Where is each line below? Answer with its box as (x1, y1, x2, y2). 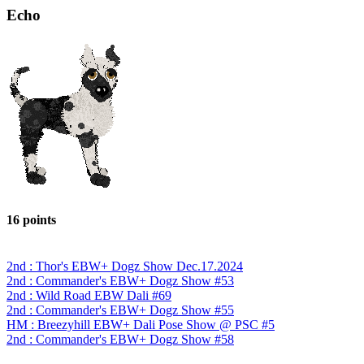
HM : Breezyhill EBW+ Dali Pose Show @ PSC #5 (6, 318, 275, 332)
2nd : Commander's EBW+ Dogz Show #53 (6, 274, 234, 288)
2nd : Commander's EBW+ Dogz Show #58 (6, 332, 234, 347)
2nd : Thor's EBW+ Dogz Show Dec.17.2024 (6, 259, 243, 274)
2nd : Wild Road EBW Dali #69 (6, 288, 171, 303)
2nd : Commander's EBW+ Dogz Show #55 (6, 303, 234, 318)
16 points (6, 212, 56, 227)
